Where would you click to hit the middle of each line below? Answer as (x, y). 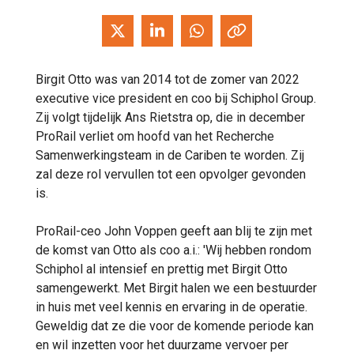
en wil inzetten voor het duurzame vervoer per (162, 345)
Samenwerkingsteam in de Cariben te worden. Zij (170, 155)
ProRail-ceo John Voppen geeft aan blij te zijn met (174, 231)
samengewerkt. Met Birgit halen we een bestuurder (176, 288)
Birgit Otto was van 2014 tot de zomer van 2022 (168, 79)
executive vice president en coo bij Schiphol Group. (176, 98)
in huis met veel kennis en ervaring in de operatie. (171, 307)
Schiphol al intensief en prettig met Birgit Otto (162, 269)
